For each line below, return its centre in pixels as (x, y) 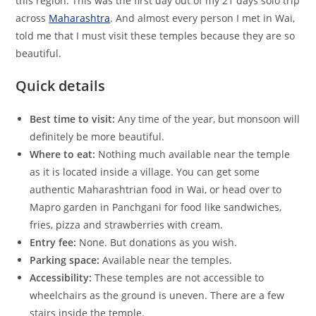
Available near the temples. (166, 260)
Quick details (61, 85)
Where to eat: (63, 154)
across (32, 18)
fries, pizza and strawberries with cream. (127, 224)
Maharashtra (80, 18)
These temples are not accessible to (178, 277)
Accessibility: (61, 277)
